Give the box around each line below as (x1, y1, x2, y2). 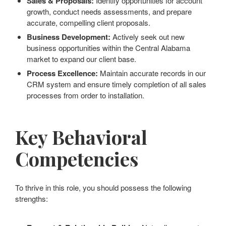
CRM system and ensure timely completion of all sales (26, 79, 206, 89)
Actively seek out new (110, 31, 185, 42)
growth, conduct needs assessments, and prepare (26, 6, 192, 17)
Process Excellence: (26, 68, 98, 79)
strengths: (15, 193, 48, 204)
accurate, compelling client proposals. (26, 17, 150, 28)
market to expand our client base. (26, 53, 136, 64)
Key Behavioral (15, 124, 147, 150)
